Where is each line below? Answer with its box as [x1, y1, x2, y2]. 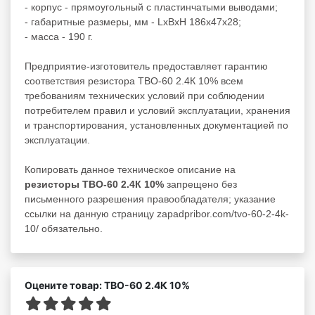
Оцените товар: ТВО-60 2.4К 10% [25, 278, 190, 291]
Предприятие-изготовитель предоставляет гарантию [25, 60, 268, 72]
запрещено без [164, 178, 237, 190]
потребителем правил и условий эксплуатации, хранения [25, 104, 290, 116]
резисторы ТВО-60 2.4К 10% [25, 178, 164, 190]
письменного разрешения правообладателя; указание [25, 193, 276, 205]
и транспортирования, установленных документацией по [25, 119, 288, 131]
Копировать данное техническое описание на [25, 163, 236, 175]
